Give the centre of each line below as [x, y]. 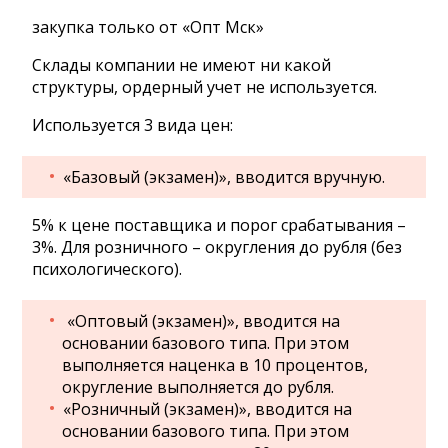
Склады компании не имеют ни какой [182, 65]
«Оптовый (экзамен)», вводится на [202, 321]
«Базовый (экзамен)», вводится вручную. [224, 177]
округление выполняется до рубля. [198, 387]
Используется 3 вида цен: [133, 125]
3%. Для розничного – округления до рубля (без [217, 247]
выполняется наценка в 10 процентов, [215, 365]
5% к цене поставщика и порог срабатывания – [219, 225]
